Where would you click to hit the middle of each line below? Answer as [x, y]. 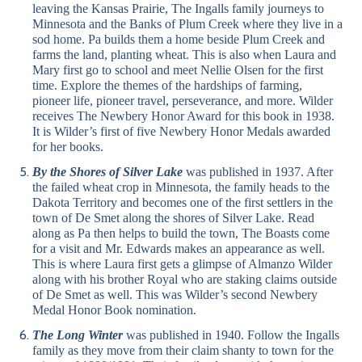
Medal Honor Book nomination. [114, 310]
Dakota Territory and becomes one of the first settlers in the [183, 203]
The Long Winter [78, 335]
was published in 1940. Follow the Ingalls [231, 335]
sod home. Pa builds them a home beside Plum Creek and [179, 40]
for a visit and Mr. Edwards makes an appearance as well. [179, 249]
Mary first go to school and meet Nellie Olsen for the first [178, 70]
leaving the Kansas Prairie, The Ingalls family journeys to [178, 9]
